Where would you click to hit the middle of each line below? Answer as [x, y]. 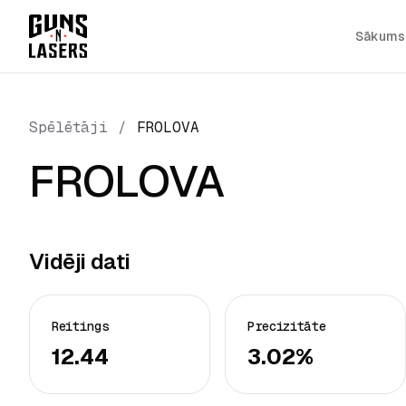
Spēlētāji [68, 127]
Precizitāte [287, 326]
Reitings [81, 326]
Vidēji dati [80, 261]
